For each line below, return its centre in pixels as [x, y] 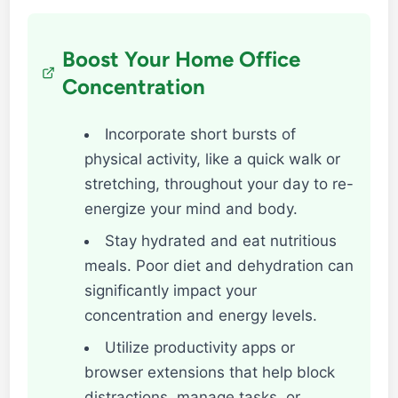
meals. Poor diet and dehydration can [219, 265]
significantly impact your [171, 290]
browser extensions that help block [210, 372]
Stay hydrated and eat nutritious [221, 240]
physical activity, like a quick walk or [213, 159]
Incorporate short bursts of [201, 134]
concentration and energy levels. [201, 315]
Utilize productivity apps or [200, 347]
